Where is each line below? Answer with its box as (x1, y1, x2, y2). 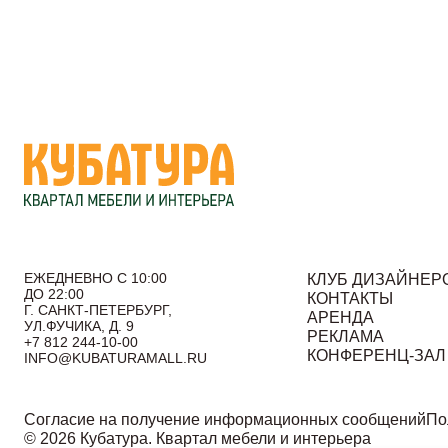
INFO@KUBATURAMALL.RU (24, 350, 207, 366)
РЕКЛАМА (307, 328, 385, 345)
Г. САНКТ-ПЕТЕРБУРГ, (24, 302, 172, 318)
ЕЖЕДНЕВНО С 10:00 (24, 270, 167, 286)
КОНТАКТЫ (307, 290, 394, 307)
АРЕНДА (307, 309, 375, 326)
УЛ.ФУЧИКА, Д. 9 (24, 318, 134, 334)
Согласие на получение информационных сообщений (24, 411, 426, 428)
